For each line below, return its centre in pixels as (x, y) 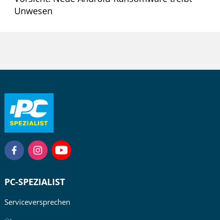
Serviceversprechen (37, 202)
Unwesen (33, 11)
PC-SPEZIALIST (34, 182)
